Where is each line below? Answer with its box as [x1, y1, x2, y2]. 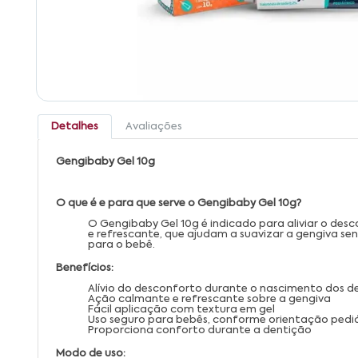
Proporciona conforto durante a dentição [88, 324, 312, 336]
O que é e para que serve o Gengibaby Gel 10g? [56, 197, 301, 209]
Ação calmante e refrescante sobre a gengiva [88, 293, 331, 304]
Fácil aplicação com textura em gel [88, 304, 275, 315]
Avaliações [125, 121, 182, 132]
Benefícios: [56, 262, 113, 273]
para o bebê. [88, 239, 155, 250]
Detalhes [51, 121, 98, 132]
